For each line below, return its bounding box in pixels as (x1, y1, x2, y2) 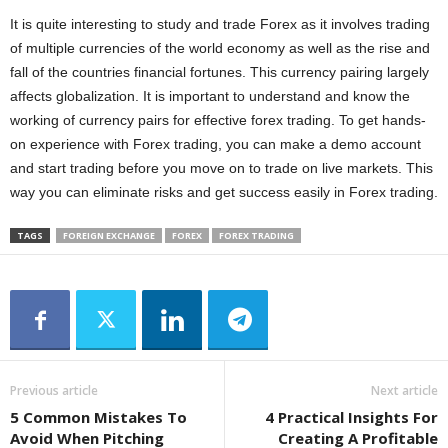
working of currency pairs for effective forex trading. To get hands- (10, 112, 426, 129)
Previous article (10, 382, 98, 400)
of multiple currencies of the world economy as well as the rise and (10, 40, 430, 57)
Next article (371, 382, 438, 400)
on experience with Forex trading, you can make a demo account (10, 136, 421, 153)
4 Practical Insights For (265, 407, 438, 428)
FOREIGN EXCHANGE (63, 229, 155, 243)
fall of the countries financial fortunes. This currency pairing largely (10, 64, 429, 81)
